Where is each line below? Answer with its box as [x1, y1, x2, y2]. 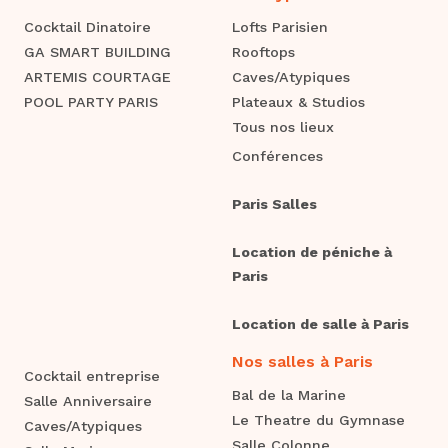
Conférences [232, 147, 323, 164]
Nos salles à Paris [232, 351, 373, 371]
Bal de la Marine [232, 386, 346, 403]
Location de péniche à [232, 243, 392, 260]
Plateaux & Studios [232, 93, 365, 110]
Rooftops [232, 43, 295, 60]
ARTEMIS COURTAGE [24, 68, 171, 85]
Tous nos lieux [232, 118, 334, 135]
